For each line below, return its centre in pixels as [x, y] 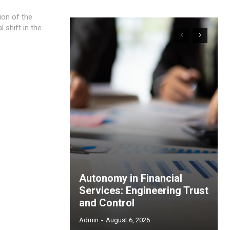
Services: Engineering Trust [144, 191]
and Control [107, 203]
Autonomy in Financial [131, 178]
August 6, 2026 [128, 220]
